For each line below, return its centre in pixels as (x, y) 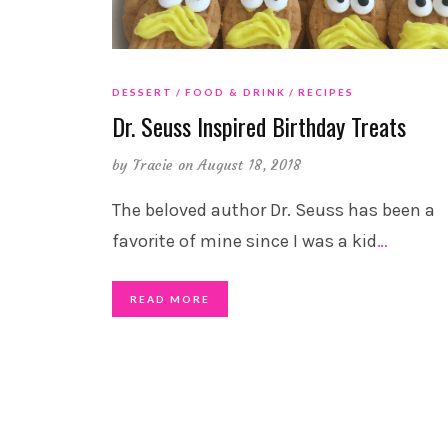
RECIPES (326, 91)
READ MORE (170, 298)
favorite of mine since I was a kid (244, 240)
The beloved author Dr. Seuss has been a (273, 209)
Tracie (153, 164)
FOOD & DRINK (235, 91)
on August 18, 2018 (240, 164)
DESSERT (142, 91)
